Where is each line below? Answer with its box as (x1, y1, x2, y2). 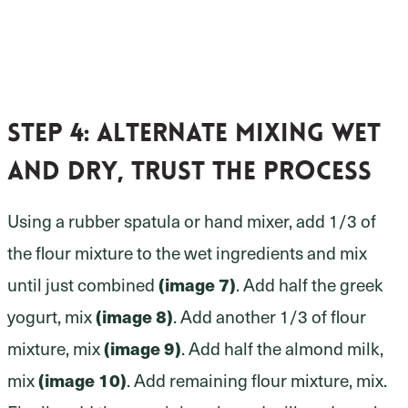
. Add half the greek (236, 270, 383, 297)
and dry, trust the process (7, 159, 372, 186)
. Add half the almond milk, (181, 334, 383, 361)
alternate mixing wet (97, 121, 381, 148)
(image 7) (158, 270, 236, 297)
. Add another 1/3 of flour (173, 302, 366, 329)
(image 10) (38, 366, 127, 393)
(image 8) (96, 302, 173, 329)
